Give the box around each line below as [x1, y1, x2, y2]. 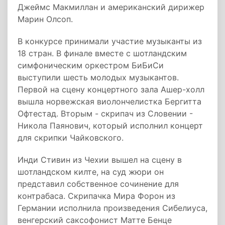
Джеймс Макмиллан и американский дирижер [18, 2, 204, 12]
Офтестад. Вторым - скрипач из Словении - [18, 108, 193, 119]
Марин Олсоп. [18, 14, 73, 24]
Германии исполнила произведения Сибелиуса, [18, 203, 207, 213]
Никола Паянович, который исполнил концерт [18, 121, 203, 131]
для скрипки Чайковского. [18, 133, 124, 143]
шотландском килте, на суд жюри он [18, 167, 164, 177]
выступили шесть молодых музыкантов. [18, 72, 179, 82]
